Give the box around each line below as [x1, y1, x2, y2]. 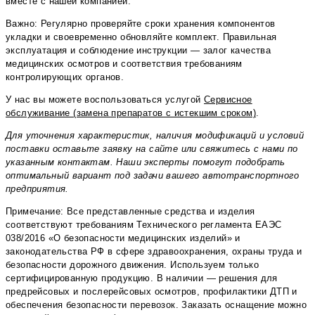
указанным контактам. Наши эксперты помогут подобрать [6, 156, 285, 167]
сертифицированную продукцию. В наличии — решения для [6, 272, 278, 283]
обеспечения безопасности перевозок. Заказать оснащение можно [6, 299, 307, 310]
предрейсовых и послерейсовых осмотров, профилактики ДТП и [6, 285, 297, 297]
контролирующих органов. [6, 71, 127, 82]
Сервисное [204, 94, 252, 105]
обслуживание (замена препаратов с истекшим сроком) [6, 107, 256, 118]
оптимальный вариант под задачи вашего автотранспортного [6, 169, 299, 181]
